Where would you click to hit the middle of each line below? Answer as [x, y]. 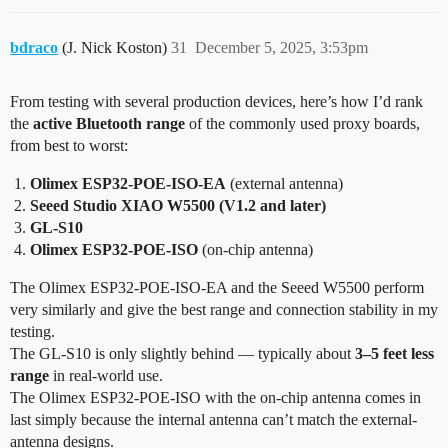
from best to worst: [69, 145]
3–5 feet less [394, 353]
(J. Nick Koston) [116, 47]
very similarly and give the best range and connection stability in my [224, 309]
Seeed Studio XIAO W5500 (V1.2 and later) [178, 205]
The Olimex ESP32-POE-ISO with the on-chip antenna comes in [215, 397]
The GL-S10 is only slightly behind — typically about [182, 353]
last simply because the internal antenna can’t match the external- [213, 419]
